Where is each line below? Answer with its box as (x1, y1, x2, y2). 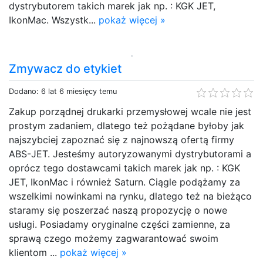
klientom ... (9, 246, 60, 258)
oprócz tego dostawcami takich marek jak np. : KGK (9, 161, 240, 174)
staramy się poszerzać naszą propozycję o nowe (9, 204, 227, 216)
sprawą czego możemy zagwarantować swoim (9, 232, 218, 244)
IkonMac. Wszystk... (9, 14, 99, 26)
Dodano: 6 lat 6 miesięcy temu (9, 86, 117, 96)
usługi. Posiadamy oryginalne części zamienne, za (9, 218, 230, 230)
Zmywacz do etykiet (9, 61, 122, 76)
